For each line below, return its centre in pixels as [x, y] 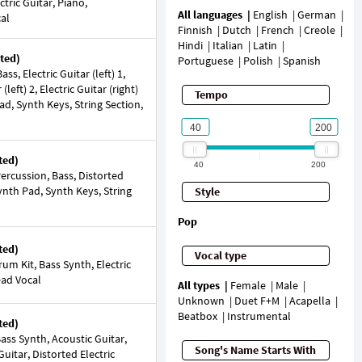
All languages [210, 15]
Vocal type [220, 255]
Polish [258, 61]
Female [248, 285]
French [277, 30]
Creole [319, 30]
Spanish [301, 61]
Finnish [195, 30]
